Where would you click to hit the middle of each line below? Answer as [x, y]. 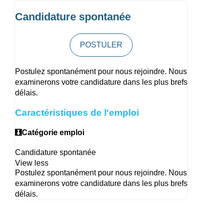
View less [32, 163]
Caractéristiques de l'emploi [77, 112]
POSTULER [101, 45]
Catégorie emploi [53, 133]
